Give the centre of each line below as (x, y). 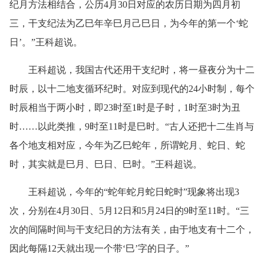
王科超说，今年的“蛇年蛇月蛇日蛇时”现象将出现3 (124, 192)
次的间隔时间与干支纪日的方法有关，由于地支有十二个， (132, 230)
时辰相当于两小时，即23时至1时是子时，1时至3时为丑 (125, 108)
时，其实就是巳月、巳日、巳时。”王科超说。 (106, 164)
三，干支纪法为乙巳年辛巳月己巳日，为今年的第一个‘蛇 (129, 24)
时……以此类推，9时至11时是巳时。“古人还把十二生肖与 (132, 127)
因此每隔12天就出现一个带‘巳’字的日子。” (99, 249)
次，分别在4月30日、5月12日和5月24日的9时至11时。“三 (129, 211)
